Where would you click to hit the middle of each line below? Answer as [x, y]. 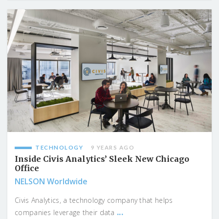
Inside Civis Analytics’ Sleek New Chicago [102, 159]
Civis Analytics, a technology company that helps [94, 200]
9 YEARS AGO [112, 147]
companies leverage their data [66, 212]
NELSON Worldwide [51, 181]
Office [27, 168]
